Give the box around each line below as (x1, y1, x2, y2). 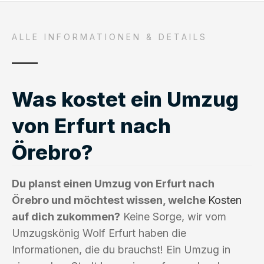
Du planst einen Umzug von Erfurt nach (12, 177, 214, 190)
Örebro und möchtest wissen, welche (12, 193, 208, 206)
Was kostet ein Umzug (12, 86, 239, 111)
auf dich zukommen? (12, 210, 120, 223)
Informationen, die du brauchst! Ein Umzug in (12, 243, 230, 256)
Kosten (208, 193, 242, 206)
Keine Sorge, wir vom (120, 210, 226, 223)
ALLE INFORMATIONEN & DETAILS (12, 31, 207, 42)
